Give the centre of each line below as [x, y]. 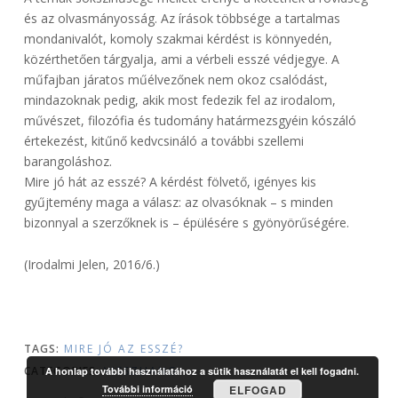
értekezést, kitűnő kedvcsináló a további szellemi [163, 141]
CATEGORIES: [61, 371]
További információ [148, 388]
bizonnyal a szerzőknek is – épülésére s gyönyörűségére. [186, 223]
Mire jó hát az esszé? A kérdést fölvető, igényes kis [170, 182]
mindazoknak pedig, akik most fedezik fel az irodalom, [179, 100]
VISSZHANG [140, 371]
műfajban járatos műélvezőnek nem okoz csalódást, [175, 80]
